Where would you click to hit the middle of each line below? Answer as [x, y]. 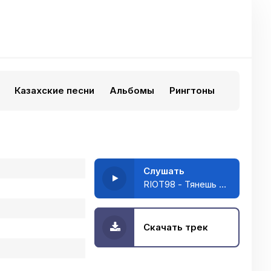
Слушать [164, 171]
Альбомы [132, 90]
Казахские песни [54, 90]
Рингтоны [192, 90]
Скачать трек [176, 227]
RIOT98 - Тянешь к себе [223, 184]
